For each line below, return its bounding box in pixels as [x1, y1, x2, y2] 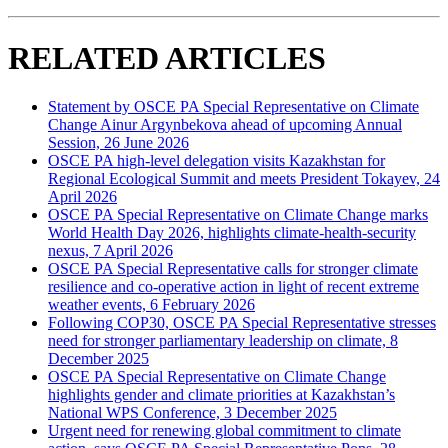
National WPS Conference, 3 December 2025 [48, 404, 337, 422]
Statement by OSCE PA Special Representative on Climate [48, 98, 419, 116]
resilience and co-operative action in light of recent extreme [48, 278, 419, 296]
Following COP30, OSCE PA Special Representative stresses [48, 314, 436, 332]
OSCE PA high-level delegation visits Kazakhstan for [48, 152, 385, 170]
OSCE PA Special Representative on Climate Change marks [48, 206, 428, 224]
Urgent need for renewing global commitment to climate [48, 422, 401, 440]
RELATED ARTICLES [8, 39, 326, 76]
